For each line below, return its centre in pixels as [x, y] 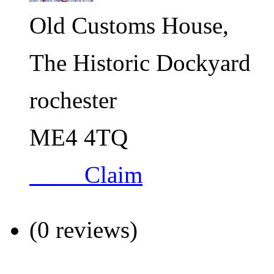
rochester [73, 100]
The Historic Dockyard [140, 63]
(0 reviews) [83, 230]
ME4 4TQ [79, 138]
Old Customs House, [129, 26]
